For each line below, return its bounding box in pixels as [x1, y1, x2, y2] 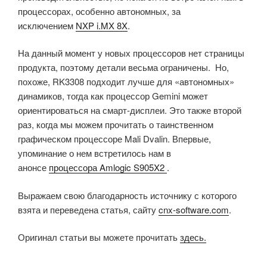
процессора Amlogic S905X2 [49, 161, 167, 174]
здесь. [180, 231, 206, 244]
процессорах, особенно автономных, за [18, 4, 181, 17]
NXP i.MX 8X [76, 18, 128, 32]
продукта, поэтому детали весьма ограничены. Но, [18, 61, 229, 74]
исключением [18, 18, 76, 32]
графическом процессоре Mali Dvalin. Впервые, [18, 132, 211, 145]
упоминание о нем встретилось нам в [18, 147, 171, 160]
